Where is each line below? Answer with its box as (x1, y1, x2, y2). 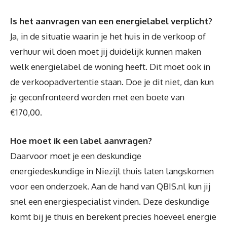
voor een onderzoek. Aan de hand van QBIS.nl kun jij (10, 180, 210, 192)
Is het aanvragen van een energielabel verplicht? (10, 16, 212, 27)
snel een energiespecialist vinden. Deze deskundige (10, 196, 209, 207)
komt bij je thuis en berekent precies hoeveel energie (10, 211, 216, 222)
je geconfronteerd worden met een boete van (10, 92, 184, 103)
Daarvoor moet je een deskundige (10, 150, 141, 161)
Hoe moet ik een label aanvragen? (10, 135, 152, 146)
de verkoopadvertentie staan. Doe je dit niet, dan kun (10, 77, 214, 88)
